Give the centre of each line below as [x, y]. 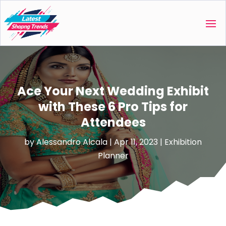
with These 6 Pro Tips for [113, 107]
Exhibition [183, 142]
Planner [113, 156]
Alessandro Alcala [72, 142]
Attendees [113, 123]
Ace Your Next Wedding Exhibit [113, 91]
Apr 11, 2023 [136, 142]
